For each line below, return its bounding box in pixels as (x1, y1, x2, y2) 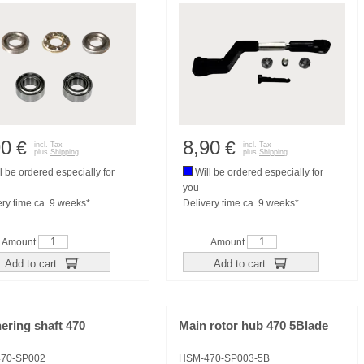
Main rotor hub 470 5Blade (179, 319, 328, 332)
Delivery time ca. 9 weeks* (183, 197, 299, 209)
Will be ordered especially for (193, 167, 323, 178)
